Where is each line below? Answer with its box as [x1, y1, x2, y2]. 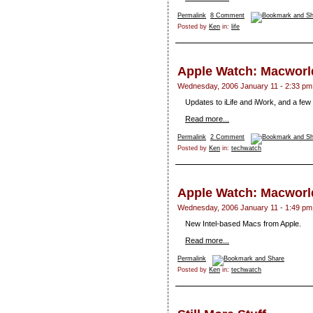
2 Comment [210, 133, 245, 141]
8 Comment [210, 12, 245, 20]
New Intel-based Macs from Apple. [185, 219, 301, 228]
